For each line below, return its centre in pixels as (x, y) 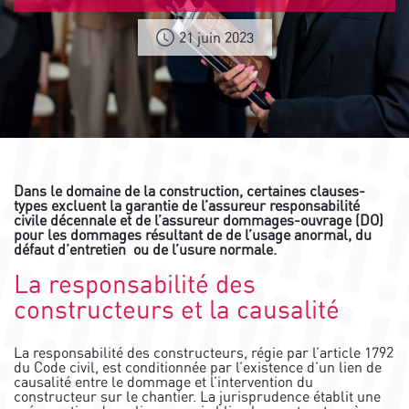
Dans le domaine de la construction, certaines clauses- (189, 191)
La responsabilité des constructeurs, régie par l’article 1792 (204, 353)
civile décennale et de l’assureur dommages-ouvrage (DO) (199, 220)
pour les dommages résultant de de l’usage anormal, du (193, 235)
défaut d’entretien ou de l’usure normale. (145, 250)
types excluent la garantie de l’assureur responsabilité (187, 206)
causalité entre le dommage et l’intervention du (163, 382)
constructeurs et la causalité (177, 309)
